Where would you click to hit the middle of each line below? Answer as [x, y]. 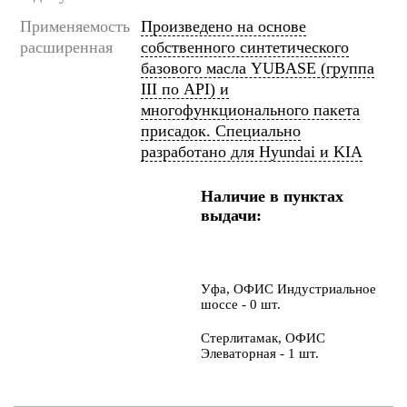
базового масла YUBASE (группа [258, 69]
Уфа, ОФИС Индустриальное [288, 289]
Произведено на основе [223, 27]
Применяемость [75, 27]
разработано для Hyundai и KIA [252, 152]
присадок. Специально [221, 131]
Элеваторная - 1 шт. [259, 354]
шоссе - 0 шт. [240, 305]
